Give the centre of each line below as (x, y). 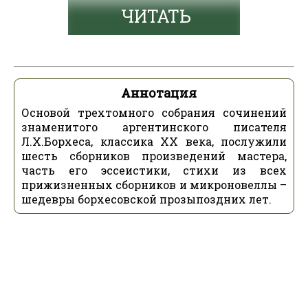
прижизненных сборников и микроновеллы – (154, 185)
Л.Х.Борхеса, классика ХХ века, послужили (154, 141)
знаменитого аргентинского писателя (154, 127)
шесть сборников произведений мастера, (154, 156)
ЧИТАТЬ (156, 16)
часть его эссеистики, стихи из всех (154, 170)
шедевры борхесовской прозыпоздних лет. (146, 199)
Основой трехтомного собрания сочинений (154, 112)
